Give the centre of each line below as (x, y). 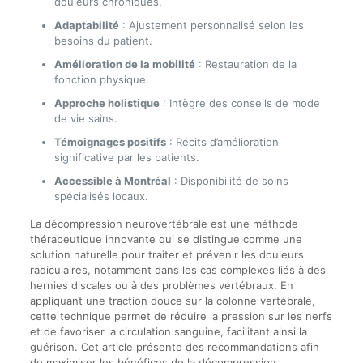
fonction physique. (101, 79)
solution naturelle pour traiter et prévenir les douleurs (167, 254)
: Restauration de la (246, 64)
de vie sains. (85, 118)
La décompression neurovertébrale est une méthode (164, 224)
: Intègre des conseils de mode (239, 103)
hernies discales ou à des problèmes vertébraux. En (161, 285)
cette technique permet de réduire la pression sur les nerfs (181, 316)
